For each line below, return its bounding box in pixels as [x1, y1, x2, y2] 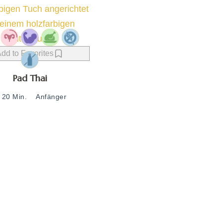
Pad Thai [12, 72, 47, 84]
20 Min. [1, 93, 27, 101]
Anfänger [36, 93, 67, 101]
